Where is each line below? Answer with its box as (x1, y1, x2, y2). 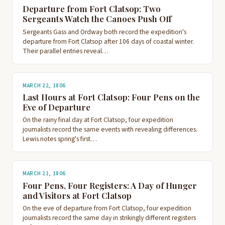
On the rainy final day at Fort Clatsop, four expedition (23, 115, 173, 125)
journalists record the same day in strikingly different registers (23, 212, 196, 222)
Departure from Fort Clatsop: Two (23, 3, 161, 15)
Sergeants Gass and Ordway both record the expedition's (23, 27, 186, 37)
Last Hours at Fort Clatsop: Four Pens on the (23, 91, 200, 102)
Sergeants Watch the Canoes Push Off (23, 13, 172, 25)
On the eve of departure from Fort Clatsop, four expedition (23, 203, 191, 213)
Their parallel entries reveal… (23, 46, 108, 56)
